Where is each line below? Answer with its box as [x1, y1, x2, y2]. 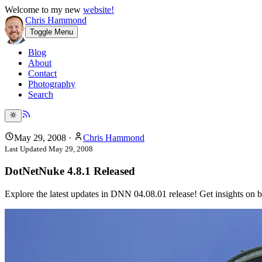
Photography [28, 79, 75, 89]
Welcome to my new [5, 5, 83, 15]
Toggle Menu [30, 27, 73, 36]
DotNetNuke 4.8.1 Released [5, 165, 135, 178]
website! [83, 5, 114, 15]
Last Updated [5, 144, 49, 154]
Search [28, 89, 53, 99]
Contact [28, 68, 57, 78]
